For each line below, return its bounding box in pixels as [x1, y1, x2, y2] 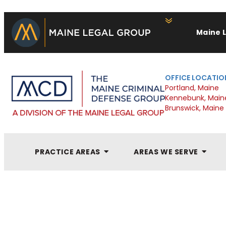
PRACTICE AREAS [35, 146, 100, 157]
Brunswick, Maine [165, 103, 224, 113]
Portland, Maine [165, 83, 219, 93]
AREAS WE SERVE [134, 146, 198, 157]
